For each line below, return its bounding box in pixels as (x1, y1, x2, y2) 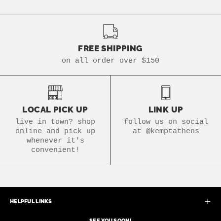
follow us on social (123, 117, 208, 127)
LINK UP (148, 105, 184, 115)
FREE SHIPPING (78, 43, 143, 54)
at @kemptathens (132, 127, 199, 136)
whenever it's (26, 136, 84, 146)
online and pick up (15, 127, 95, 136)
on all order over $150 (62, 56, 159, 66)
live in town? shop (15, 117, 95, 127)
